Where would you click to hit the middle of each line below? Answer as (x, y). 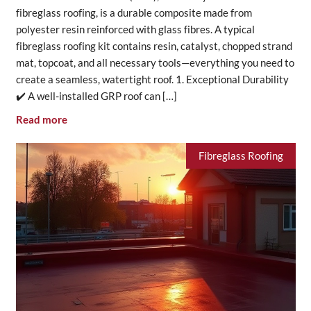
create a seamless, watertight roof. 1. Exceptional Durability (152, 79)
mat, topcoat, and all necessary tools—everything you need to (155, 62)
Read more (41, 120)
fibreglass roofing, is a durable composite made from (134, 12)
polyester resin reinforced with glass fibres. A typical (135, 29)
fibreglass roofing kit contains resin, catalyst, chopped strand (154, 45)
